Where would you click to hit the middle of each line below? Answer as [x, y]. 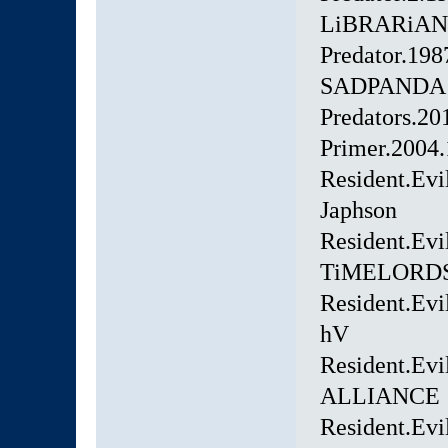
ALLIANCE [379, 396]
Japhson [358, 210]
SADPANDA [382, 86]
